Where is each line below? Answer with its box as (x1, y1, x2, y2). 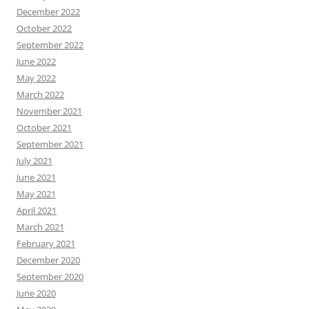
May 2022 (17, 72, 56, 85)
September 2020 (17, 270, 83, 283)
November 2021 (17, 105, 82, 118)
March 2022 (17, 88, 64, 101)
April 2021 (17, 204, 57, 217)
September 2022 (17, 39, 83, 52)
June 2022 (17, 55, 56, 68)
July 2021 (17, 154, 52, 168)
